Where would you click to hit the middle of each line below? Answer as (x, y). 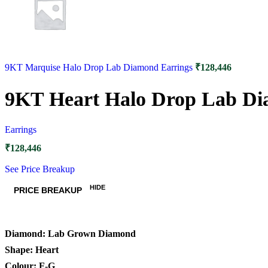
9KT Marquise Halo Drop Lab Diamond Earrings (100, 67)
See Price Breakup (40, 169)
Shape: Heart (32, 249)
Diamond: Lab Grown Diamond (70, 233)
